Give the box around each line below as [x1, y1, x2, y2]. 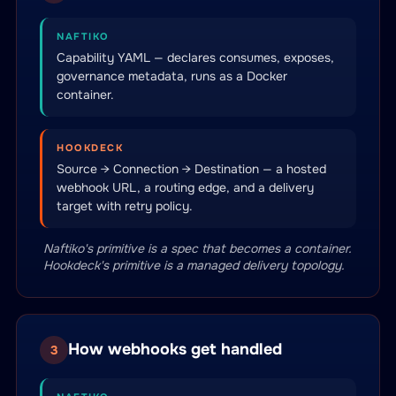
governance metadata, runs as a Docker [57, 68, 287, 84]
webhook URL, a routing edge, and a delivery [57, 179, 314, 195]
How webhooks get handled [68, 339, 282, 359]
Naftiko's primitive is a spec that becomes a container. [43, 240, 352, 256]
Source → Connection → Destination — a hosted [57, 161, 326, 177]
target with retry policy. [57, 198, 193, 214]
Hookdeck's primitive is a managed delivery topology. [43, 257, 345, 273]
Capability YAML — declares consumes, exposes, [57, 49, 334, 65]
